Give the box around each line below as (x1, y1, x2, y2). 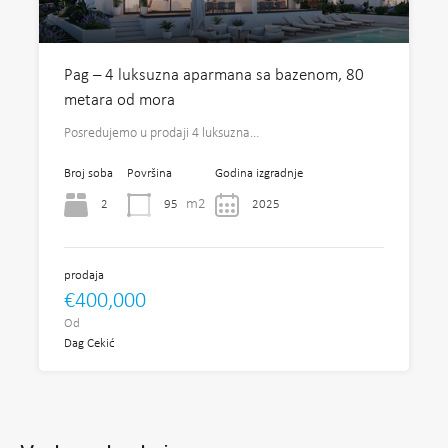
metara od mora (64, 92, 175, 109)
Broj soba (64, 167, 113, 180)
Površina (127, 167, 172, 180)
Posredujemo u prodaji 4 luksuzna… (64, 126, 260, 141)
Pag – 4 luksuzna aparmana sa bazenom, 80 (64, 67, 364, 84)
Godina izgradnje (215, 167, 303, 180)
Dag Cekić (64, 337, 115, 350)
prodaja (64, 269, 104, 282)
